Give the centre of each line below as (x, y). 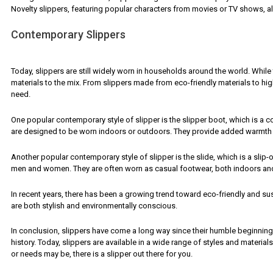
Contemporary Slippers (68, 35)
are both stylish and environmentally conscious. (94, 205)
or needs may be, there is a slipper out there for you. (102, 254)
